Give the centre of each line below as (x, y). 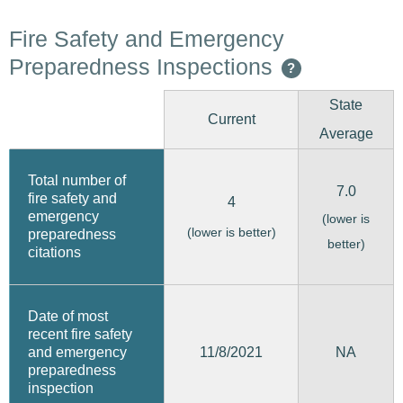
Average (346, 134)
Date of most (68, 316)
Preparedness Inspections (141, 67)
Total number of (77, 180)
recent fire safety (80, 334)
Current (231, 119)
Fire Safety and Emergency (147, 39)
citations (54, 252)
